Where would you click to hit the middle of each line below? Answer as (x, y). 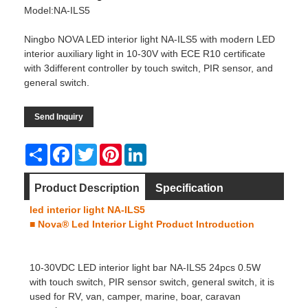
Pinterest (141, 150)
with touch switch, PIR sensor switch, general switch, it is (152, 282)
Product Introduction (203, 224)
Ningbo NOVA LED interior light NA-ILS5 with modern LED (150, 40)
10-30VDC (52, 268)
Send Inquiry (59, 117)
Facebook (94, 150)
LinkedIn (165, 150)
